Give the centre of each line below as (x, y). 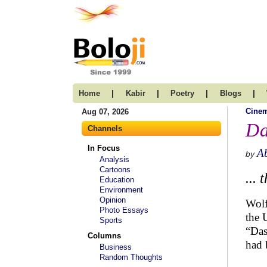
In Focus (104, 148)
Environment (121, 190)
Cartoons (115, 170)
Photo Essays (124, 210)
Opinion (113, 200)
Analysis (114, 159)
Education (117, 180)
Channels (105, 128)
